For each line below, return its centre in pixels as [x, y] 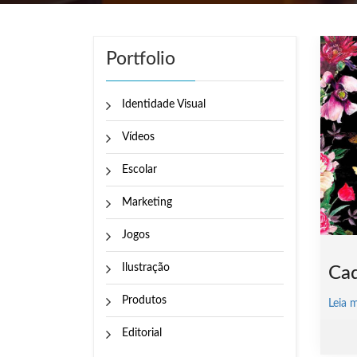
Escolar [139, 170]
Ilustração [146, 268]
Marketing [147, 203]
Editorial [142, 333]
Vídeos [138, 137]
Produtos [144, 301]
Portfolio [141, 59]
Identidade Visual [164, 105]
